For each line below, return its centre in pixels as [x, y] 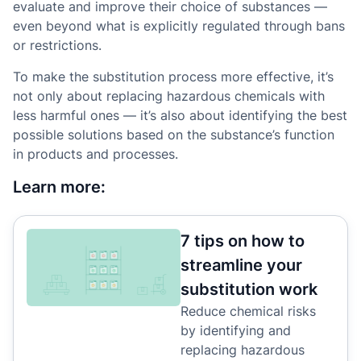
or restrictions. [57, 46]
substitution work [249, 290]
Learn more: [59, 187]
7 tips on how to [243, 241]
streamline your [241, 266]
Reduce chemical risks [248, 311]
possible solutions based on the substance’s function [174, 134]
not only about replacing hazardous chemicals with [169, 95]
